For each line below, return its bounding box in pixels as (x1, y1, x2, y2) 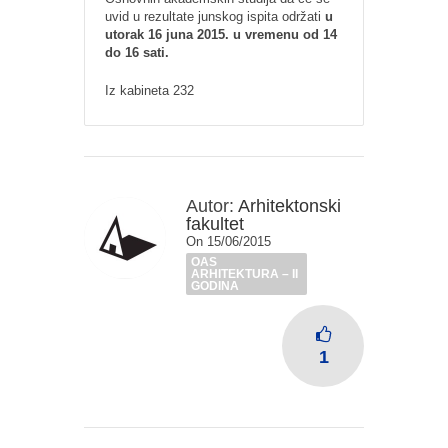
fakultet (186, 214, 244, 234)
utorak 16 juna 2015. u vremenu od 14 (105, 27, 337, 42)
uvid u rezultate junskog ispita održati (105, 9, 325, 24)
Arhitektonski (238, 196, 341, 216)
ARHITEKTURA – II (191, 267, 298, 281)
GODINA (191, 279, 239, 293)
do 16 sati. (105, 45, 169, 60)
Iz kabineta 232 (105, 83, 194, 98)
